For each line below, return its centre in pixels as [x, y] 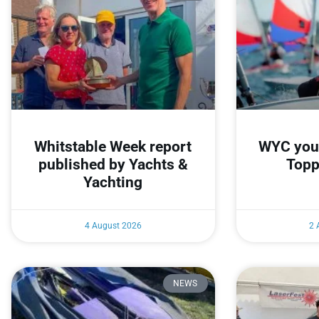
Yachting [113, 182]
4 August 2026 [113, 225]
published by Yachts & [113, 164]
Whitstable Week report [113, 146]
